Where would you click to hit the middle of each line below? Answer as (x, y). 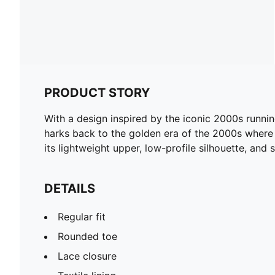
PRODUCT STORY (97, 93)
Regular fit (82, 217)
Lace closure (87, 256)
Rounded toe (87, 237)
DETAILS (70, 189)
